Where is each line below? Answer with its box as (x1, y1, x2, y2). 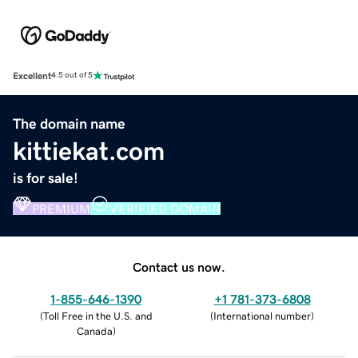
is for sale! (13, 170, 78, 185)
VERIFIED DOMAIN (109, 201, 221, 215)
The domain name (13, 116, 125, 131)
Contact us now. (133, 260, 225, 273)
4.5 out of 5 (51, 71, 93, 80)
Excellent (13, 70, 51, 81)
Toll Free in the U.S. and (42, 310, 153, 321)
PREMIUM (32, 201, 90, 215)
